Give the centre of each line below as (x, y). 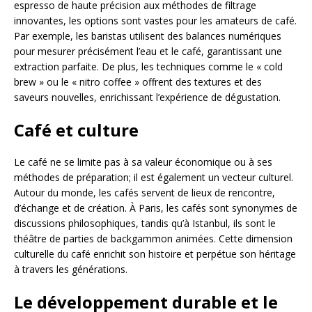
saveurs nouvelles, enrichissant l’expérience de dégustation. (147, 97)
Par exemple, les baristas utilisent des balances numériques (148, 36)
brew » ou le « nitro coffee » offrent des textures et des (138, 81)
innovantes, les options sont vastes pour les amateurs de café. (155, 20)
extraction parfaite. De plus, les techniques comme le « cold (148, 66)
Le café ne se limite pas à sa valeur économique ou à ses (143, 162)
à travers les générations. (71, 269)
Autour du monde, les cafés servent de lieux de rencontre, (145, 192)
